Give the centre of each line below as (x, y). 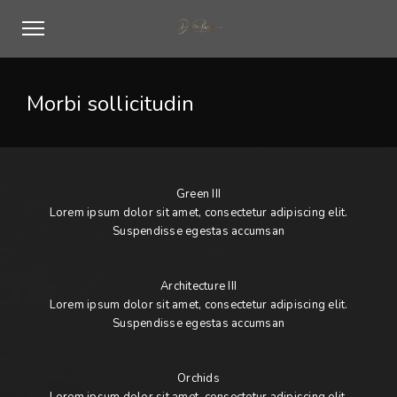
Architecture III (198, 286)
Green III (198, 194)
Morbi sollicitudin (110, 104)
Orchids (198, 378)
